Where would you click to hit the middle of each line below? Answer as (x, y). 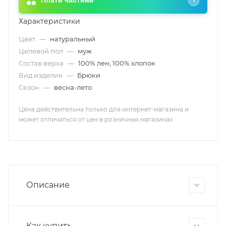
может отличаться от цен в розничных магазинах (96, 119)
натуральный (73, 39)
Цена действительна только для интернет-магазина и (104, 109)
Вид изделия (41, 75)
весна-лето (73, 87)
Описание (48, 185)
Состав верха (42, 63)
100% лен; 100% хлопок (117, 63)
